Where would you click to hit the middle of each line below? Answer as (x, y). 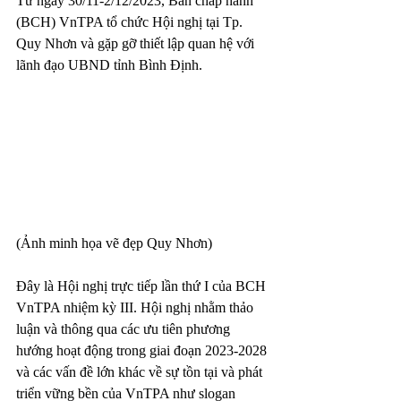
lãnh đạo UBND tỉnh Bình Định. (109, 65)
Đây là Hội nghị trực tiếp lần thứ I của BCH (143, 286)
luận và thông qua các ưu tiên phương (125, 328)
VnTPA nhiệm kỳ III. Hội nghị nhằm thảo (137, 307)
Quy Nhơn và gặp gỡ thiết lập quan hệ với (137, 43)
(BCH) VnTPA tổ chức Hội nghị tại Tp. (131, 22)
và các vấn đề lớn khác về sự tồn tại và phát (141, 371)
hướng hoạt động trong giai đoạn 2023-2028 (143, 350)
